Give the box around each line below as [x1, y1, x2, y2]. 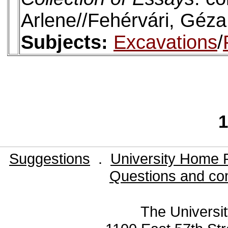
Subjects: [20, 32, 113, 53]
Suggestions [9, 150, 90, 167]
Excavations [113, 32, 217, 53]
